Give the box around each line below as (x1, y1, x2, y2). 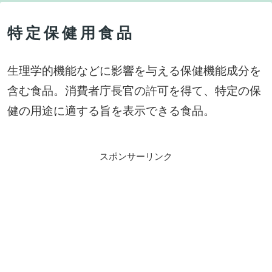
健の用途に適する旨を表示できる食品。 (7, 104, 215, 118)
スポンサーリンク (100, 151, 172, 162)
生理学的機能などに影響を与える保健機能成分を (7, 64, 261, 78)
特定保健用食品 (7, 24, 135, 42)
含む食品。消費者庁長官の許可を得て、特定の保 (7, 84, 261, 98)
